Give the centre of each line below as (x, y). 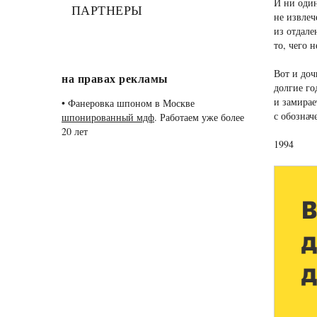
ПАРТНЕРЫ (107, 10)
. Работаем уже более (199, 117)
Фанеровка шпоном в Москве (131, 103)
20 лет (75, 131)
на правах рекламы (115, 78)
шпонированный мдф (108, 117)
